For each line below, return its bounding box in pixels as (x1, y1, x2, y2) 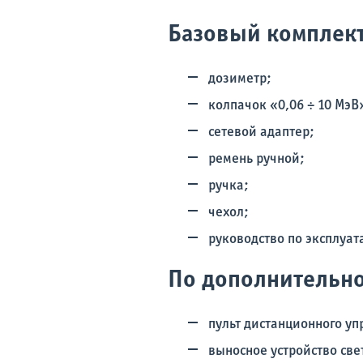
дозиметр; (208, 72, 271, 86)
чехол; (208, 206, 249, 220)
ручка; (208, 179, 249, 193)
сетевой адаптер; (208, 126, 314, 139)
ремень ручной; (208, 152, 305, 166)
